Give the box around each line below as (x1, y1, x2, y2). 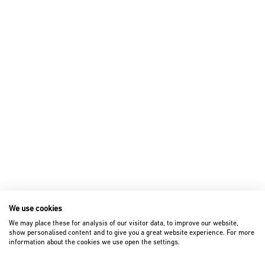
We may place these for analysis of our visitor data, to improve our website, (9, 219, 238, 227)
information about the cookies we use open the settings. (9, 238, 180, 246)
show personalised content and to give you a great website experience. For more (9, 228, 254, 237)
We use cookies (9, 203, 62, 213)
